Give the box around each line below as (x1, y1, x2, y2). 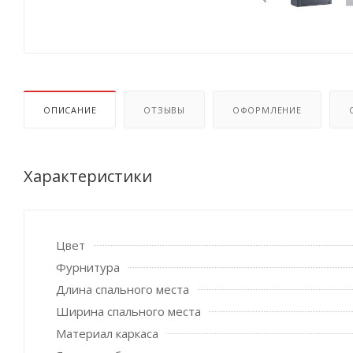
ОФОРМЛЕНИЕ (232, 103, 302, 116)
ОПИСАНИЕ (43, 103, 97, 116)
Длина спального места (56, 281, 189, 297)
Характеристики (24, 165, 152, 187)
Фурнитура (56, 258, 120, 275)
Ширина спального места (56, 303, 201, 319)
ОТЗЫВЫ (143, 103, 186, 116)
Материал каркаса (56, 325, 158, 341)
